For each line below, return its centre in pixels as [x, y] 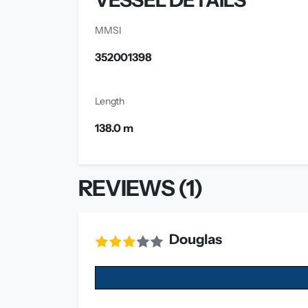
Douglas [196, 240]
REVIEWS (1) [141, 188]
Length [110, 101]
